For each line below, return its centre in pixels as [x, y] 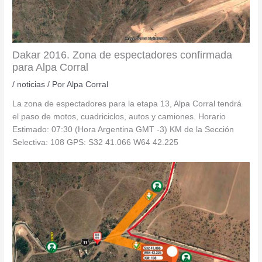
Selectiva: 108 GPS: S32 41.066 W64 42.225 [96, 143]
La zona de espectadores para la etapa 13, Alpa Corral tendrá [127, 104]
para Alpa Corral [51, 67]
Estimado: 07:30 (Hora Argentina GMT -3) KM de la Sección [123, 130]
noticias [31, 84]
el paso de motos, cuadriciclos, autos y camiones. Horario [119, 117]
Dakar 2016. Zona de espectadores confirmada [123, 54]
